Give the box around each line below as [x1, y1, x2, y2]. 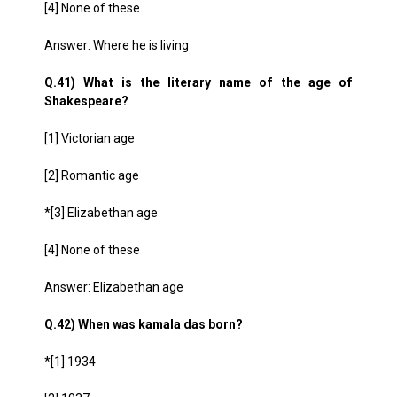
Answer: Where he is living [44, 38, 189, 52]
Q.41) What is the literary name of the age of [44, 75, 353, 90]
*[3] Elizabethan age [44, 206, 158, 220]
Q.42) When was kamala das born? [44, 317, 243, 331]
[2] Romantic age [44, 168, 139, 183]
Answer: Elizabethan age [44, 280, 183, 294]
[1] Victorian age [44, 131, 135, 145]
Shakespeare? [44, 94, 128, 108]
